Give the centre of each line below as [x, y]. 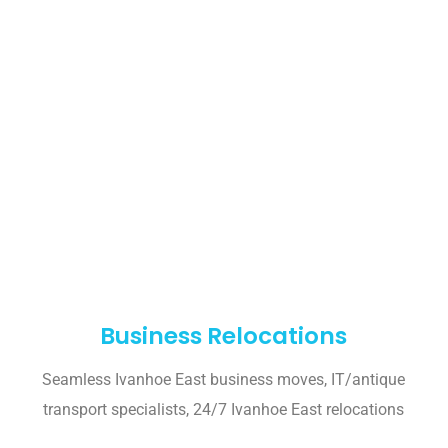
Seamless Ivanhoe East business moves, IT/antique [224, 380]
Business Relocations [224, 336]
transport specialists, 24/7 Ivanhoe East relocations [224, 410]
